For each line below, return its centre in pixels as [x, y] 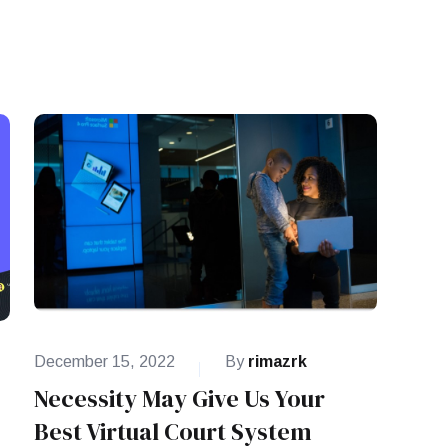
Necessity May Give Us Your [179, 399]
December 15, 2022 [104, 362]
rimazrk [277, 362]
